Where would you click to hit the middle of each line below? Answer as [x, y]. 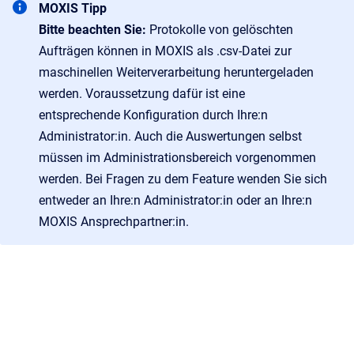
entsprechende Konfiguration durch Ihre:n [153, 115]
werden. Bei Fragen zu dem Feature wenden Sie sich [183, 179]
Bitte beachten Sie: [94, 30]
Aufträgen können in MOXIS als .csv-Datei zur [165, 51]
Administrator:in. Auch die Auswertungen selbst [170, 137]
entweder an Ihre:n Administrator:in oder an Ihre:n [175, 201]
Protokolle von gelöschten [221, 30]
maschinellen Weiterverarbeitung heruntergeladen [176, 73]
